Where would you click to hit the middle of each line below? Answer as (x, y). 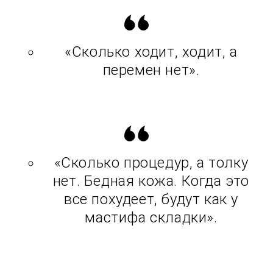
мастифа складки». (151, 218)
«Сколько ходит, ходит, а (151, 52)
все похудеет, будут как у (151, 200)
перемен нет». (151, 70)
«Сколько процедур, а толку (151, 163)
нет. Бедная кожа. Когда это (151, 181)
